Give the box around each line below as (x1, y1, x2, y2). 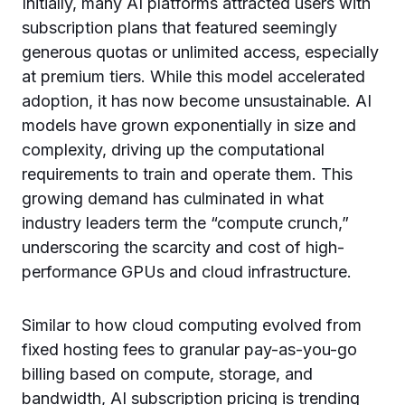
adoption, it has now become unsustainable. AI (22, 90, 372, 110)
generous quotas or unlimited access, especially (22, 42, 379, 61)
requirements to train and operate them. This (22, 164, 353, 184)
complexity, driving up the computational (22, 139, 325, 159)
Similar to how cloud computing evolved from (22, 315, 362, 334)
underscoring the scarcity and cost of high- (22, 237, 344, 257)
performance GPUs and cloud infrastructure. (22, 261, 352, 281)
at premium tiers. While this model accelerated (22, 66, 365, 86)
